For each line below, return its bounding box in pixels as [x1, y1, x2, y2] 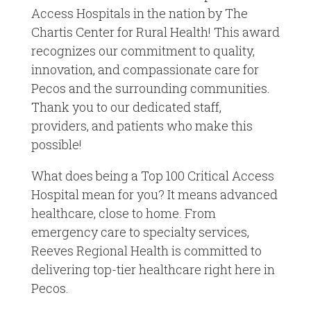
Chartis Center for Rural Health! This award [31, 23, 280, 40]
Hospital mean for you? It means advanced [31, 185, 278, 203]
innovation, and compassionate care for [31, 60, 259, 78]
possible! [31, 135, 82, 153]
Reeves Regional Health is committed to [31, 242, 262, 259]
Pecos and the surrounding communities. [31, 79, 270, 96]
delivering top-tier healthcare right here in [31, 260, 275, 278]
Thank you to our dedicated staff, [31, 98, 221, 115]
